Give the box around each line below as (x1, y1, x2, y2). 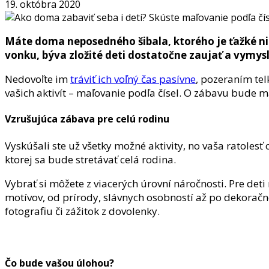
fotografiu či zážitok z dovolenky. (5, 204, 160, 218)
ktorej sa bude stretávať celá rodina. (5, 152, 176, 166)
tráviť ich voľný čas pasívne (70, 72, 196, 86)
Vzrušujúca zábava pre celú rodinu (5, 112, 169, 126)
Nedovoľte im (5, 72, 70, 86)
